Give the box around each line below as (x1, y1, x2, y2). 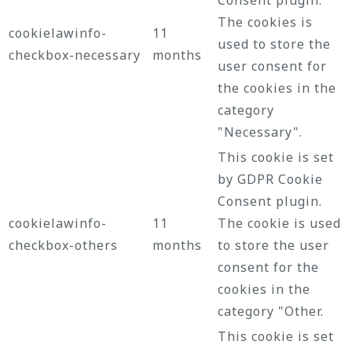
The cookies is (218, 13, 313, 31)
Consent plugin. (218, 192, 322, 210)
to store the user (218, 236, 329, 254)
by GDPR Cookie (218, 170, 323, 188)
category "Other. (218, 302, 324, 320)
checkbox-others (9, 236, 118, 254)
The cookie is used (218, 214, 341, 232)
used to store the (218, 35, 331, 53)
